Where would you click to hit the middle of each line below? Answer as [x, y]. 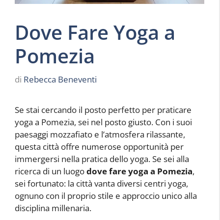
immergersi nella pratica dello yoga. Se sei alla [102, 159]
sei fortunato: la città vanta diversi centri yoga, [101, 183]
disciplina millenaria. [53, 208]
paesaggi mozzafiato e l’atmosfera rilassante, [100, 134]
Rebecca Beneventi [60, 79]
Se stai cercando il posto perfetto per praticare [103, 110]
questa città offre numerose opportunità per [99, 146]
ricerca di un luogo [51, 171]
